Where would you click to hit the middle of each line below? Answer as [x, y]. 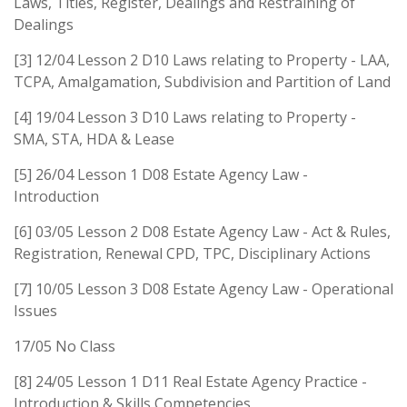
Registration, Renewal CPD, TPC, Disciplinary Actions [192, 253]
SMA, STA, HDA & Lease [94, 139]
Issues [35, 310]
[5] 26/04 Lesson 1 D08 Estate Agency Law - [161, 174]
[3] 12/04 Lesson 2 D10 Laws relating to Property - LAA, [202, 60]
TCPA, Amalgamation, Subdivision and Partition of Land [202, 81]
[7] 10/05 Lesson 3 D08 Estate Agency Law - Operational [203, 288]
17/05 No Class [65, 346]
